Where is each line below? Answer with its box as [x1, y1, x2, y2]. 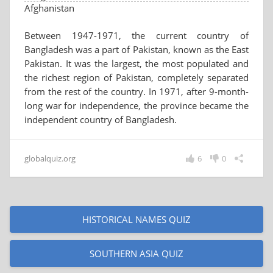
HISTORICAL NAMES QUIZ [82, 213, 191, 225]
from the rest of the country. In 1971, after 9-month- [24, 85, 249, 97]
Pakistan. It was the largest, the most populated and [24, 57, 249, 69]
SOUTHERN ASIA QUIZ [90, 247, 183, 260]
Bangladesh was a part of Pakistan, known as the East [24, 43, 249, 55]
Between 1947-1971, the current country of [24, 29, 249, 41]
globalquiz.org [24, 153, 76, 164]
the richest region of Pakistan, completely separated [24, 71, 249, 83]
